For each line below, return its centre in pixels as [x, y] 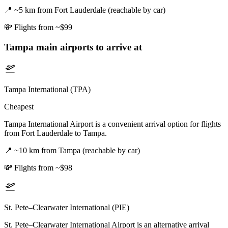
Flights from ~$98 [43, 167]
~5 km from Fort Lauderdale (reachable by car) [90, 10]
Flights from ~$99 [43, 27]
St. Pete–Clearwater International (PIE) [67, 207]
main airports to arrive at [88, 47]
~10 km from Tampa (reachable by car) [77, 150]
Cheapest [19, 106]
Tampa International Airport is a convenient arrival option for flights [112, 124]
